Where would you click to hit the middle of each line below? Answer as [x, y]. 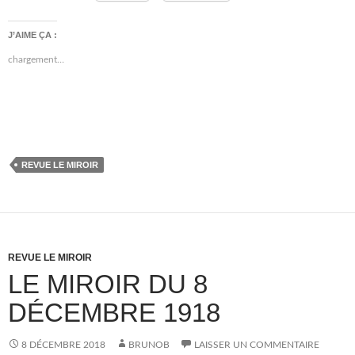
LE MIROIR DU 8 [108, 284]
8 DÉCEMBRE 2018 [63, 345]
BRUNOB [149, 345]
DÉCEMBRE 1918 [114, 313]
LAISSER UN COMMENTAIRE [257, 345]
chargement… [36, 59]
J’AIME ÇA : [32, 35]
